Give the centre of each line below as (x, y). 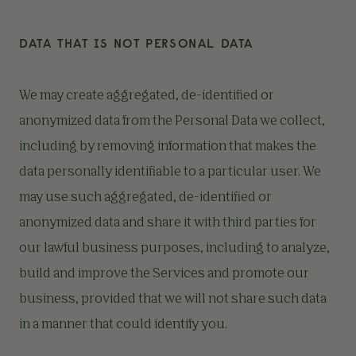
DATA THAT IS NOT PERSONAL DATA (136, 43)
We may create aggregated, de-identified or (147, 96)
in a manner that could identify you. (123, 325)
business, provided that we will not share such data (173, 300)
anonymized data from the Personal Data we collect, (172, 122)
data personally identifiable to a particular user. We (170, 172)
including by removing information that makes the (168, 147)
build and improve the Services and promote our (164, 274)
